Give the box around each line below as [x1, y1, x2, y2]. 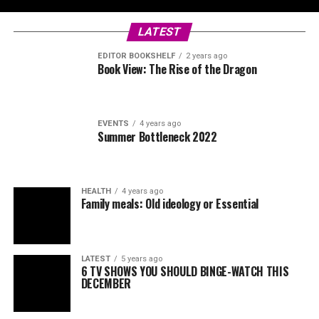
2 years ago [185, 51, 227, 61]
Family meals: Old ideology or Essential [80, 195, 259, 212]
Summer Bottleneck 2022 [97, 128, 217, 145]
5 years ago [120, 254, 162, 263]
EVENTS [97, 119, 129, 128]
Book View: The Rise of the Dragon [97, 61, 257, 78]
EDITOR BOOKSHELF [97, 51, 175, 61]
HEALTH [80, 187, 111, 196]
